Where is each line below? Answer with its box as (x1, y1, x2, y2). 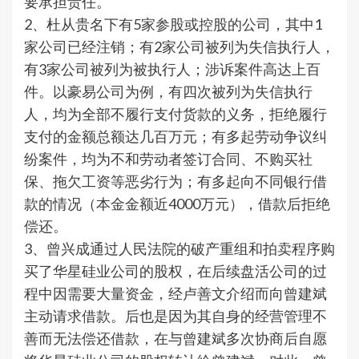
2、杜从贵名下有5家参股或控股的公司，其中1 (24, 15, 322, 34)
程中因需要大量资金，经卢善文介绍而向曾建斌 (24, 284, 327, 303)
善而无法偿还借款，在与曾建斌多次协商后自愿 (24, 329, 327, 348)
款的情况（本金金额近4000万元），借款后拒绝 (24, 195, 330, 213)
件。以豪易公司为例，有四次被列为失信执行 (24, 83, 313, 101)
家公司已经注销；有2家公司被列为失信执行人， (24, 38, 335, 56)
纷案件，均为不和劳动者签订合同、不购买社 (24, 150, 313, 168)
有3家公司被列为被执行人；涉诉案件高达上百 (24, 60, 321, 79)
